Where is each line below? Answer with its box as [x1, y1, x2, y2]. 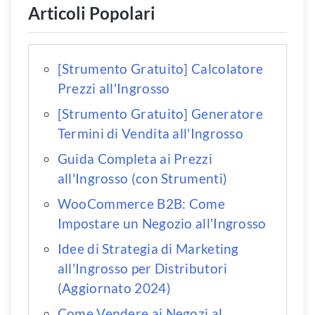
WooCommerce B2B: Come [57, 195, 226, 212]
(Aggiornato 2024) [57, 280, 171, 297]
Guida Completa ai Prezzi [57, 150, 212, 167]
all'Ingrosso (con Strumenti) [57, 170, 228, 187]
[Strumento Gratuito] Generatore [57, 105, 264, 122]
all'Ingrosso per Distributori [57, 260, 228, 277]
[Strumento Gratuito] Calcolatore [57, 60, 264, 77]
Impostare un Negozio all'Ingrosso [57, 215, 266, 232]
